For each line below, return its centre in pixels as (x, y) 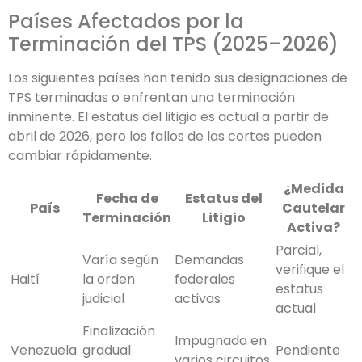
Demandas (209, 260)
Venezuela (44, 351)
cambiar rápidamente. (80, 156)
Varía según (120, 260)
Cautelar (314, 208)
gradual (107, 351)
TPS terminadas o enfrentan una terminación (152, 98)
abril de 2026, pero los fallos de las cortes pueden (165, 137)
